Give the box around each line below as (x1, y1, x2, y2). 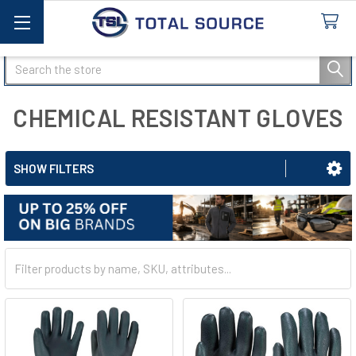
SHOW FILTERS (14, 161, 94, 176)
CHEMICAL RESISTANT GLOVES (13, 103, 343, 132)
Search (5, 54, 41, 69)
